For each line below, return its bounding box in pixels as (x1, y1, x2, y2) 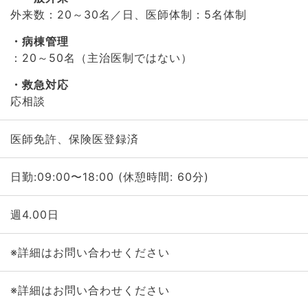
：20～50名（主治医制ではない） (10, 51, 192, 65)
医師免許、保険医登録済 (10, 132, 139, 146)
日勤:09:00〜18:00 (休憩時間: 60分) (10, 170, 209, 184)
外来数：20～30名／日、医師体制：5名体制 (10, 8, 247, 21)
